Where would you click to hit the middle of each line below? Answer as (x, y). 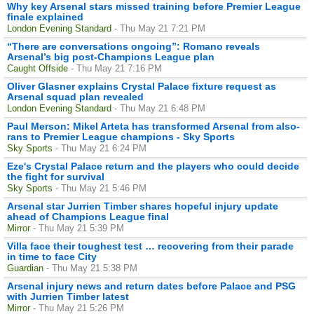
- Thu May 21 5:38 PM (92, 268)
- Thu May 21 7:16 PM (116, 68)
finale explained (45, 16)
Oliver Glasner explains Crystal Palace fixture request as (142, 86)
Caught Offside (37, 68)
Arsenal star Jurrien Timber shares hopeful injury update (143, 206)
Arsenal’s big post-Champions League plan (111, 56)
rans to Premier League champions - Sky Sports (121, 136)
